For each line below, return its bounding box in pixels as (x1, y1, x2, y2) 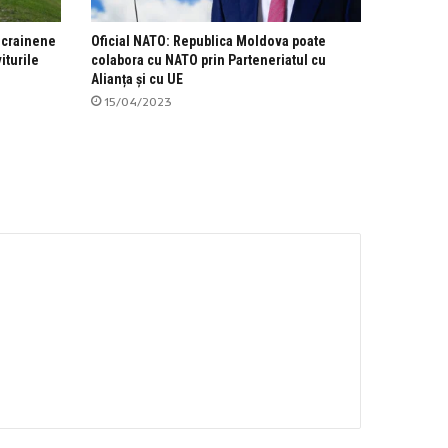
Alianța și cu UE (91, 71, 183, 88)
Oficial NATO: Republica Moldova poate (91, 33, 326, 50)
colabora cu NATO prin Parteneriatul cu (91, 52, 326, 69)
